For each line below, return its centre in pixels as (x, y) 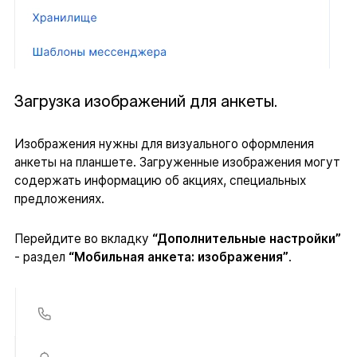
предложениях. (59, 198)
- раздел (41, 257)
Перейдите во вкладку (83, 238)
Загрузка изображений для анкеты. (145, 102)
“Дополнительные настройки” (246, 238)
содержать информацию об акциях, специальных (160, 180)
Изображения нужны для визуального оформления (164, 143)
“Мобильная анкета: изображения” (178, 257)
